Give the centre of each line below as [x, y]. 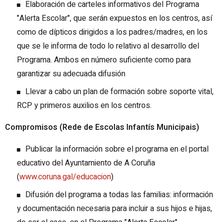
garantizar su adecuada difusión [71, 74]
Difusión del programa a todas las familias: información [119, 195]
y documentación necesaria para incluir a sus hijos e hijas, [114, 209]
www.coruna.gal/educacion [65, 177]
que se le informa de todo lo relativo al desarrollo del [108, 46]
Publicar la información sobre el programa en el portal [117, 149]
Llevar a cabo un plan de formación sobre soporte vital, [119, 92]
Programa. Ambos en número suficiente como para [104, 60]
